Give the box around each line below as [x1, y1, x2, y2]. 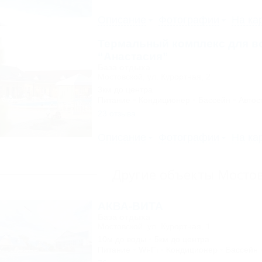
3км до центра [97, 85, 153, 94]
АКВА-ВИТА [97, 200, 163, 212]
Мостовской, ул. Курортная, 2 [97, 72, 211, 81]
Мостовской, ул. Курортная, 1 [97, 222, 211, 231]
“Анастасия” [97, 50, 168, 63]
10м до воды [97, 235, 146, 244]
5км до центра [154, 235, 209, 244]
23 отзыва [97, 109, 136, 118]
